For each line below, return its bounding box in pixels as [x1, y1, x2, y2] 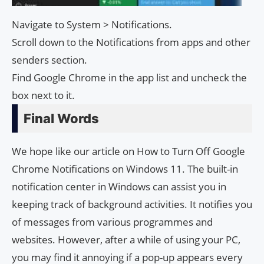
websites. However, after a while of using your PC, [12, 232, 240, 246]
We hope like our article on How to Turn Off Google [12, 144, 245, 158]
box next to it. [12, 88, 75, 102]
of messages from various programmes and [12, 214, 213, 229]
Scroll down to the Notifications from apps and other [12, 35, 250, 49]
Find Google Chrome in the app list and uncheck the [12, 70, 247, 84]
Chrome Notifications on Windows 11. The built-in [12, 161, 238, 176]
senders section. [12, 52, 87, 67]
